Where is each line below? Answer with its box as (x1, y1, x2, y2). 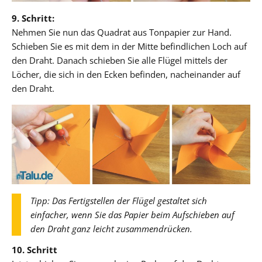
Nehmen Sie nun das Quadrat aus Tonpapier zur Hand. (12, 26, 232, 38)
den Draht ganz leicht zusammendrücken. (30, 222, 192, 235)
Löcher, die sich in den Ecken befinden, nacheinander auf (12, 68, 240, 80)
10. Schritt (12, 243, 57, 256)
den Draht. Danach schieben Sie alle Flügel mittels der (12, 54, 227, 66)
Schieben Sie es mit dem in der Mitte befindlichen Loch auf (12, 40, 247, 52)
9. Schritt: (12, 12, 54, 24)
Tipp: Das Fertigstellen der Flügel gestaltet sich (30, 194, 207, 206)
